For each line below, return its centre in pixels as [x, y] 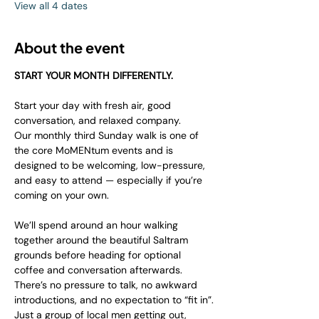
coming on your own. [62, 195]
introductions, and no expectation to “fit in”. [114, 300]
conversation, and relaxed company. [98, 120]
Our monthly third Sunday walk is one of [108, 135]
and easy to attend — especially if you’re [110, 180]
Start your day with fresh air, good [94, 105]
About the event [69, 47]
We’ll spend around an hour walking [98, 225]
